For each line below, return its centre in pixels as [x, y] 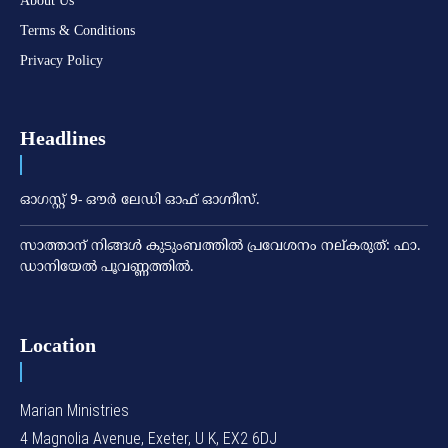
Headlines [63, 137]
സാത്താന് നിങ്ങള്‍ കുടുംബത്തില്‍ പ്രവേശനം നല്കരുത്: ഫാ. [220, 246]
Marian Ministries [74, 410]
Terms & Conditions [77, 30]
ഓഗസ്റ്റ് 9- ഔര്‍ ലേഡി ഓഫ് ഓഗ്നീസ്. [140, 200]
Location [58, 344]
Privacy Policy [61, 60]
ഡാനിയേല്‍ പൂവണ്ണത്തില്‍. [107, 267]
